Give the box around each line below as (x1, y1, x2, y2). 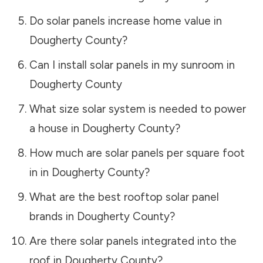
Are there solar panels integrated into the (29, 234, 237, 248)
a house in (29, 121, 82, 135)
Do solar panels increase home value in (29, 14, 222, 28)
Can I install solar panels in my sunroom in (29, 58, 235, 72)
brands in (29, 209, 77, 223)
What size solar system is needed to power (29, 102, 246, 116)
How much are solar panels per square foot (29, 146, 245, 160)
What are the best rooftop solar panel (29, 190, 219, 204)
